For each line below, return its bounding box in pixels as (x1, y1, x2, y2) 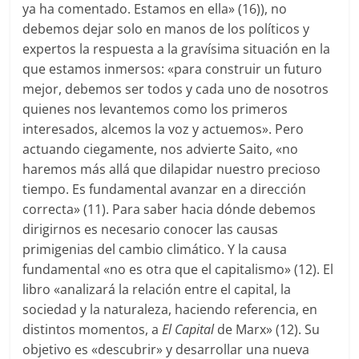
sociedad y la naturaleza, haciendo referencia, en (22, 301, 318, 319)
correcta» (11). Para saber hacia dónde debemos (22, 200, 317, 219)
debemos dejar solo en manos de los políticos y (22, 20, 310, 38)
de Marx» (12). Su (214, 321, 321, 339)
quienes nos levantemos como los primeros (22, 100, 288, 119)
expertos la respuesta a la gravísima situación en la (22, 40, 331, 58)
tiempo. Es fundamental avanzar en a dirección (22, 180, 307, 199)
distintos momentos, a (22, 321, 163, 339)
